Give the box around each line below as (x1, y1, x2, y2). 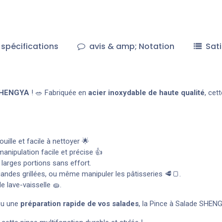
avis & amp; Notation (87, 40, 175, 52)
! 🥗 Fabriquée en (29, 88, 88, 97)
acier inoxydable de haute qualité (88, 88, 205, 97)
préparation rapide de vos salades (20, 199, 139, 208)
